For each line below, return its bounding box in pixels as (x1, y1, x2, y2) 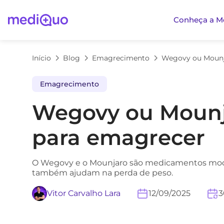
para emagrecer (32, 124, 205, 150)
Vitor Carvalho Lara (47, 188, 120, 198)
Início (32, 53, 51, 62)
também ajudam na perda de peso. (32, 168, 173, 177)
